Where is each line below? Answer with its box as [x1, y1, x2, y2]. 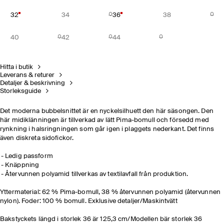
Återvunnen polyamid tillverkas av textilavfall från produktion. [5, 171, 188, 177]
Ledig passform [5, 153, 53, 159]
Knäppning [5, 162, 39, 168]
